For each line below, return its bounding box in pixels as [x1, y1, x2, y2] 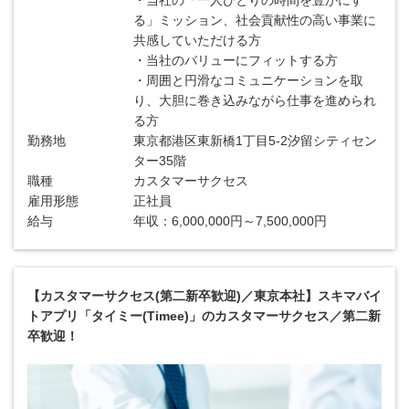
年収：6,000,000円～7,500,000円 [133, 214, 328, 228]
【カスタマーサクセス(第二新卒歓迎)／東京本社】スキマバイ [27, 288, 382, 303]
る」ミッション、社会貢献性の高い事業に [133, 13, 377, 27]
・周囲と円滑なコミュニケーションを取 [133, 73, 364, 88]
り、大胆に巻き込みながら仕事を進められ [133, 93, 377, 108]
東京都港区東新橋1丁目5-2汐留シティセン [133, 133, 378, 148]
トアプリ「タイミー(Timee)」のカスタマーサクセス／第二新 [27, 309, 381, 323]
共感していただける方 [133, 33, 262, 47]
